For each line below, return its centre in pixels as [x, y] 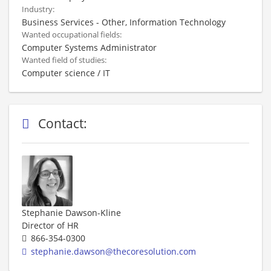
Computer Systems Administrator [89, 47]
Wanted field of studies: [65, 60]
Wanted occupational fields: [73, 34]
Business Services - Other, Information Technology [124, 22]
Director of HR [50, 225]
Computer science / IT [66, 73]
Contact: [64, 123]
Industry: [39, 9]
